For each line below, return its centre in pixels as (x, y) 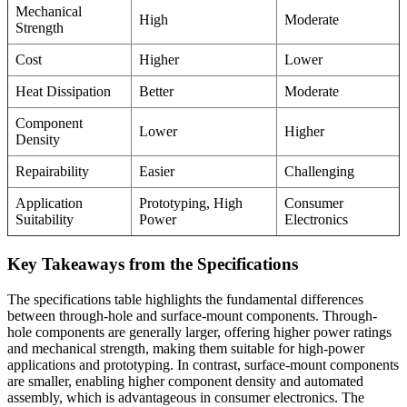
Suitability (45, 220)
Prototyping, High (191, 203)
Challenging (319, 172)
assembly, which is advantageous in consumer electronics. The (186, 397)
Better (156, 92)
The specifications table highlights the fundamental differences (185, 299)
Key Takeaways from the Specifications (153, 264)
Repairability (52, 172)
